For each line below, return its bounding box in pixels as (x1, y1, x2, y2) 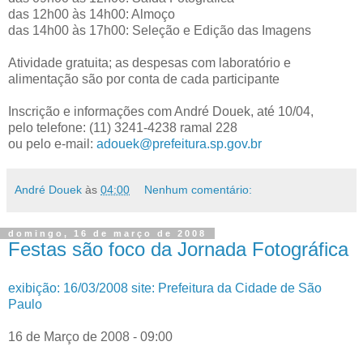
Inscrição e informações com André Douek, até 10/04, (8, 104, 314, 118)
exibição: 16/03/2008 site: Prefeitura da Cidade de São (8, 280, 322, 295)
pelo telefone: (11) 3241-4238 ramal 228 (8, 120, 237, 135)
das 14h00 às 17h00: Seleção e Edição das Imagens (8, 23, 311, 37)
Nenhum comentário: (144, 182, 253, 196)
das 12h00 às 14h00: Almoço (8, 6, 175, 21)
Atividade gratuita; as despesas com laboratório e (8, 55, 291, 70)
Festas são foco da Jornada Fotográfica (8, 237, 348, 260)
